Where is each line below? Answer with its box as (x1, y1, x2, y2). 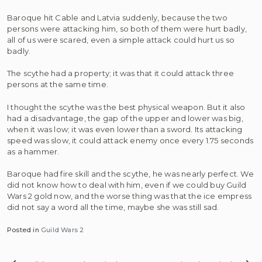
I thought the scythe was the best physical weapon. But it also (7, 102, 246, 112)
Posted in (7, 225, 42, 234)
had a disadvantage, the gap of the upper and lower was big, (7, 113, 243, 123)
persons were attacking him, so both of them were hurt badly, (7, 23, 247, 33)
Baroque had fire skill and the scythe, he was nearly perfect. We (7, 169, 254, 178)
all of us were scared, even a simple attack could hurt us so (7, 35, 235, 44)
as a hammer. (7, 146, 60, 156)
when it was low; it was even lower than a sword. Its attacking (7, 124, 243, 134)
